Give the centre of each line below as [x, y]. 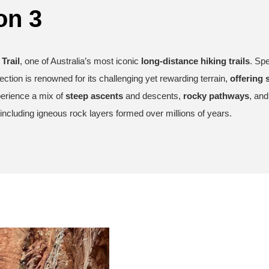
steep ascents [94, 95]
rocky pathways [216, 95]
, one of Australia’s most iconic [80, 61]
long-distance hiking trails [195, 61]
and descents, [153, 95]
